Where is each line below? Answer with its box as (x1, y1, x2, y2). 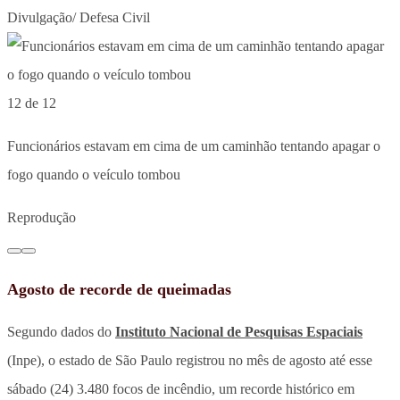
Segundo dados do (7, 323, 115, 339)
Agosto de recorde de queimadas (7, 279, 231, 298)
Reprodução (7, 209, 76, 225)
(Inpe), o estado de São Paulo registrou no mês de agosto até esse (7, 352, 372, 368)
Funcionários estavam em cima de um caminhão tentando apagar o (7, 137, 380, 154)
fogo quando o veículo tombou (7, 166, 180, 182)
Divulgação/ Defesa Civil (7, 9, 150, 25)
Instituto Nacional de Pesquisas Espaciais (115, 323, 362, 339)
